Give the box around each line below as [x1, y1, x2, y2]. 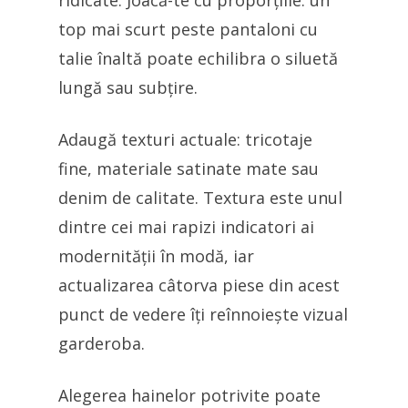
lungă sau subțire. [58, 76, 198, 98]
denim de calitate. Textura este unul [58, 187, 342, 209]
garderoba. [58, 332, 145, 354]
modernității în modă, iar [58, 245, 254, 267]
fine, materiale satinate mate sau [58, 158, 319, 179]
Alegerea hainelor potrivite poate [58, 384, 321, 406]
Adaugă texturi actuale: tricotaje [58, 128, 312, 150]
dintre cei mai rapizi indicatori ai [58, 216, 314, 238]
